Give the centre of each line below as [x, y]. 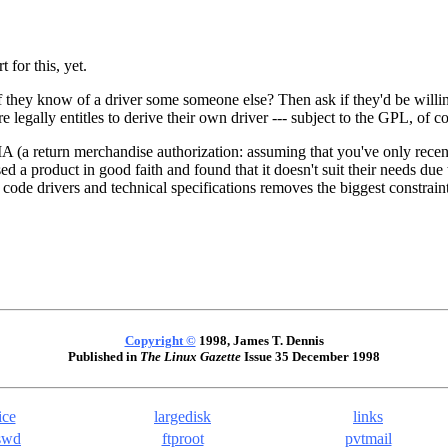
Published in [104, 357]
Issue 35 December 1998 [310, 357]
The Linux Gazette [190, 357]
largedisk [182, 417]
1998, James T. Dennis [259, 341]
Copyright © [160, 341]
